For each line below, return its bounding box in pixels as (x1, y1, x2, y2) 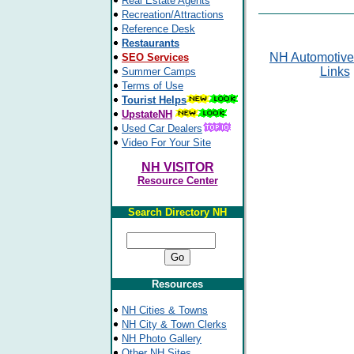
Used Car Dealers (122, 122, 202, 134)
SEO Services (122, 51, 189, 63)
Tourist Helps (122, 94, 186, 106)
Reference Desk (122, 23, 195, 35)
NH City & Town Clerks (122, 318, 227, 330)
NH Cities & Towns (122, 304, 208, 316)
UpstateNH (122, 108, 172, 120)
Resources (152, 278, 203, 290)
